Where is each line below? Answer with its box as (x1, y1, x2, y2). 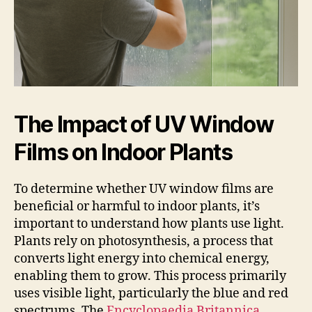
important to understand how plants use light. (14, 216, 284, 232)
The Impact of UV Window (14, 111, 274, 138)
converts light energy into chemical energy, (14, 251, 270, 267)
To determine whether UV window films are (14, 181, 274, 197)
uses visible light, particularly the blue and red (14, 286, 288, 302)
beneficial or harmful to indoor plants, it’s (14, 198, 260, 214)
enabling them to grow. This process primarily (14, 268, 286, 284)
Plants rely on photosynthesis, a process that (14, 233, 273, 249)
